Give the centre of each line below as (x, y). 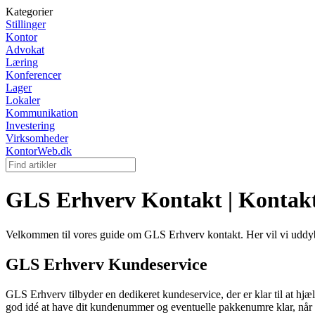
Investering (30, 126)
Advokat (25, 50)
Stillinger (26, 24)
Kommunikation (42, 113)
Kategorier (29, 12)
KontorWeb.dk (39, 151)
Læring (22, 62)
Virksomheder (37, 138)
